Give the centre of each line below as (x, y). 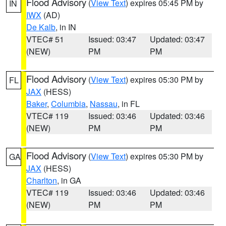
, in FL (129, 104)
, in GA (69, 180)
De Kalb (41, 27)
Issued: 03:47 (112, 39)
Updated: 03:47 (178, 39)
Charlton (42, 180)
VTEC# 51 (45, 39)
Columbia (68, 104)
